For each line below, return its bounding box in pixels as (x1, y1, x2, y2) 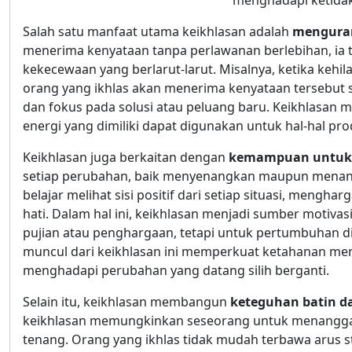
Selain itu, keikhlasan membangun (23, 293, 230, 311)
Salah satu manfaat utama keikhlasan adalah (23, 23, 292, 41)
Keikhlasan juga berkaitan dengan (23, 148, 229, 167)
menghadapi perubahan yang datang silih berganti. (23, 262, 329, 280)
